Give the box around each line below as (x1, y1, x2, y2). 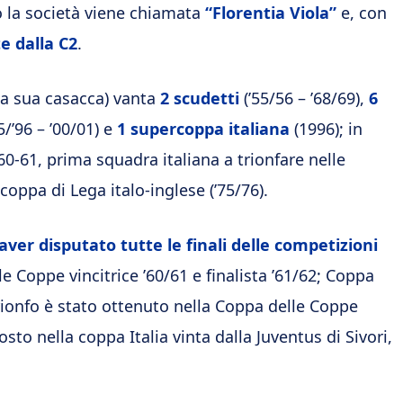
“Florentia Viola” (205, 2, 336, 23)
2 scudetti (160, 87, 244, 109)
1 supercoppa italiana (117, 118, 294, 139)
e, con (336, 2, 387, 23)
